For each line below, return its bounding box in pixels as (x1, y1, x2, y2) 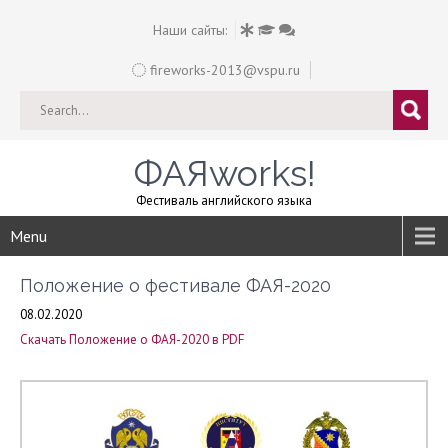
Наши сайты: (152, 21, 227, 39)
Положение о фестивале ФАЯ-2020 (20, 275, 331, 296)
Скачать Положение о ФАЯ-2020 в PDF (20, 331, 244, 348)
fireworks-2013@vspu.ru (146, 61, 300, 79)
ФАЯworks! (132, 152, 316, 194)
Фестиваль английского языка (136, 192, 312, 209)
